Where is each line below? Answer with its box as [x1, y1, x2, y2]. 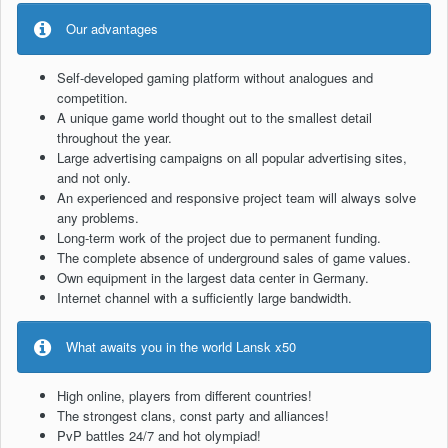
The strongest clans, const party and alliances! [57, 406, 329, 426]
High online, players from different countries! [57, 386, 312, 406]
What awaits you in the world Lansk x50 [66, 337, 296, 357]
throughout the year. [57, 128, 172, 148]
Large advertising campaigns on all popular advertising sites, [57, 148, 407, 168]
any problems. [57, 208, 139, 228]
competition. [57, 88, 128, 108]
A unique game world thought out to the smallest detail [57, 108, 372, 128]
